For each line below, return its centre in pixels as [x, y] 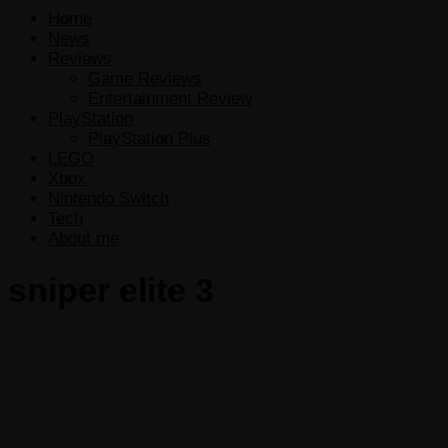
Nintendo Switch [108, 198]
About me [83, 238]
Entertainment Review [170, 98]
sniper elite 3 [111, 290]
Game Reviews [145, 78]
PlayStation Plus [149, 138]
